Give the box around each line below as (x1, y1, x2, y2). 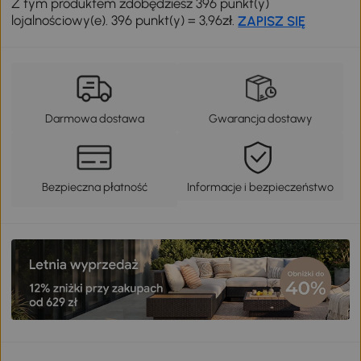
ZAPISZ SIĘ (238, 12, 306, 29)
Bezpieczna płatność (41, 180, 147, 195)
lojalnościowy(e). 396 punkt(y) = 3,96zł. (11, 11, 239, 28)
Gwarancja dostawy (208, 110, 312, 126)
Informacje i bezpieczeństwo (186, 180, 334, 195)
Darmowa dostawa (44, 110, 144, 126)
